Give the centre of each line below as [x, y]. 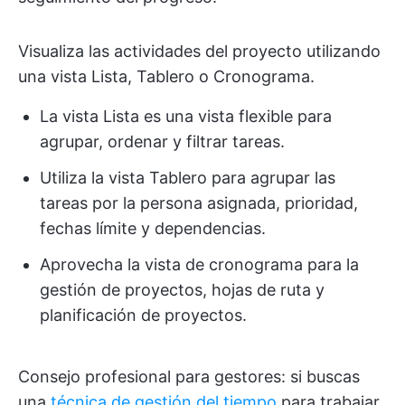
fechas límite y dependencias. [153, 229]
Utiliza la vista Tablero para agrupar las [188, 178]
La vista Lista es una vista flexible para [186, 117]
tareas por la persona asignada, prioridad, [199, 203]
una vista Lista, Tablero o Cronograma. [166, 77]
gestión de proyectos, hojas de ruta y [182, 290]
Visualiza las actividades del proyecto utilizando [199, 52]
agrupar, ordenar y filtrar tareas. [162, 142]
